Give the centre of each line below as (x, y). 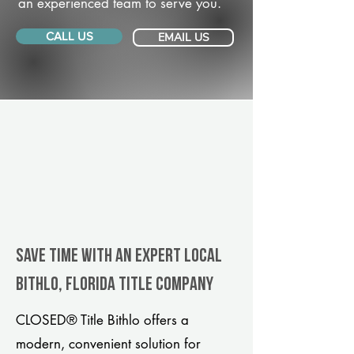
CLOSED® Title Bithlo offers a (102, 320)
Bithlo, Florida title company (115, 285)
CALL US (69, 36)
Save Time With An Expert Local (119, 257)
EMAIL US (183, 38)
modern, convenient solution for (108, 344)
